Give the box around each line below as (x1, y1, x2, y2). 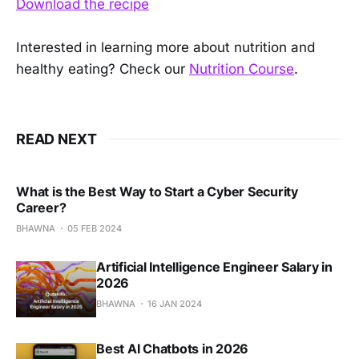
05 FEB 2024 (67, 222, 122, 234)
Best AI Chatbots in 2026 (96, 340, 249, 357)
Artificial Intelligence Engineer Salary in (96, 258, 333, 275)
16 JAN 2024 (147, 297, 202, 309)
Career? (16, 199, 67, 216)
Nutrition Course (189, 60, 294, 77)
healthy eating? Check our (16, 60, 189, 77)
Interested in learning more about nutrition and (16, 38, 315, 55)
